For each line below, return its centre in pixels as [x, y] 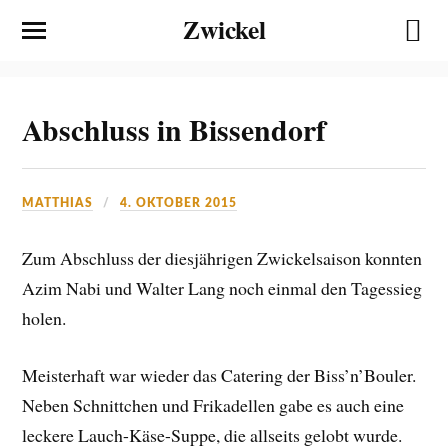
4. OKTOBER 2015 [179, 202]
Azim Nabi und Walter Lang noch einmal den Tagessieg [222, 287]
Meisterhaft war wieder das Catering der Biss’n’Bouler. [219, 374]
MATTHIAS [58, 202]
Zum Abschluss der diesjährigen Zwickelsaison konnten [222, 257]
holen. [44, 317]
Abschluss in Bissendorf [174, 129]
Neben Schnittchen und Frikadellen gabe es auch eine [213, 404]
